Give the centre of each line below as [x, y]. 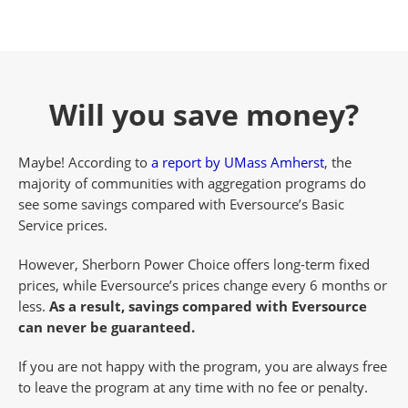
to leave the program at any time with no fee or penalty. [193, 387]
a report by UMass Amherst [238, 162]
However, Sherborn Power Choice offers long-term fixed [194, 264]
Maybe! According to [85, 162]
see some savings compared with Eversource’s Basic [181, 204]
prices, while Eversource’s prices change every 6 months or [203, 285]
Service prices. [63, 224]
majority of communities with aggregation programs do [192, 183]
